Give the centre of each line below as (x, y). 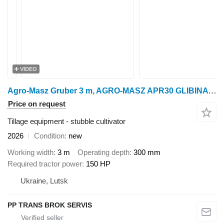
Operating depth (103, 152)
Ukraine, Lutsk (44, 180)
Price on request (37, 104)
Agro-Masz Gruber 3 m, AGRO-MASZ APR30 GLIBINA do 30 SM (212, 91)
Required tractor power (45, 163)
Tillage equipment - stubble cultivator (66, 121)
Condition (49, 136)
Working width (30, 152)
